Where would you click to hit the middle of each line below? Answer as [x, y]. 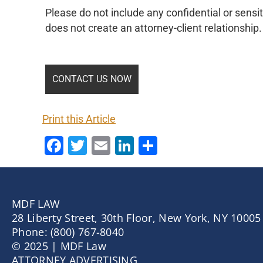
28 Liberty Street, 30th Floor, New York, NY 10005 [136, 218]
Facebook [104, 146]
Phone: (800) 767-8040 [68, 232]
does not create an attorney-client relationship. [154, 28]
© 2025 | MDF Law [59, 246]
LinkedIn [169, 146]
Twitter [116, 146]
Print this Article [79, 119]
